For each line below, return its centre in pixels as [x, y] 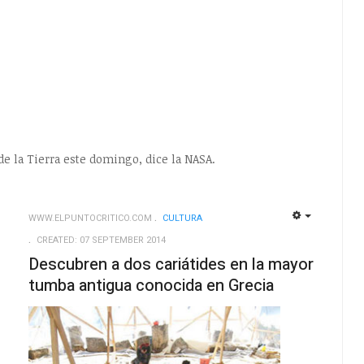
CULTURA [182, 219]
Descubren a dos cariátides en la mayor [171, 265]
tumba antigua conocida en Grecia [151, 286]
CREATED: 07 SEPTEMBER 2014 [101, 240]
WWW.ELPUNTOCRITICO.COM [90, 219]
